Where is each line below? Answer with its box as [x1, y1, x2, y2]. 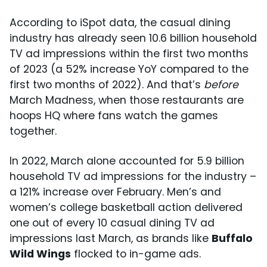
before [204, 77, 238, 92]
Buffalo [212, 231, 253, 246]
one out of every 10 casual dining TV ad [10, 216, 215, 230]
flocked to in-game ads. [71, 247, 201, 261]
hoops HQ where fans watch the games [10, 108, 218, 123]
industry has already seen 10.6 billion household [10, 31, 257, 45]
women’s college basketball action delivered [10, 200, 243, 215]
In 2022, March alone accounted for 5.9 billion [10, 154, 244, 168]
